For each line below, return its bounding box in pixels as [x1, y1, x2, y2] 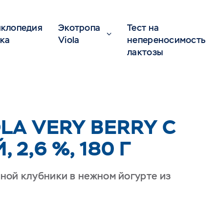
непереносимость [127, 34, 206, 45]
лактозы [127, 46, 164, 58]
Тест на [127, 22, 159, 33]
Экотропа [58, 22, 101, 33]
